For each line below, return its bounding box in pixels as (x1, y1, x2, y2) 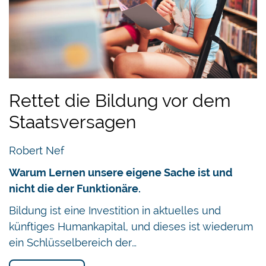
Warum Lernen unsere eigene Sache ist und (9, 166, 233, 179)
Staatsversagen (9, 111, 136, 132)
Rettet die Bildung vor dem (9, 90, 230, 111)
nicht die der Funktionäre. (9, 182, 141, 195)
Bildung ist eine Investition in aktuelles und (9, 204, 221, 217)
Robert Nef (9, 144, 64, 157)
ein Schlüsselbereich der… (9, 236, 137, 249)
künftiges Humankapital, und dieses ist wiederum (9, 220, 253, 233)
